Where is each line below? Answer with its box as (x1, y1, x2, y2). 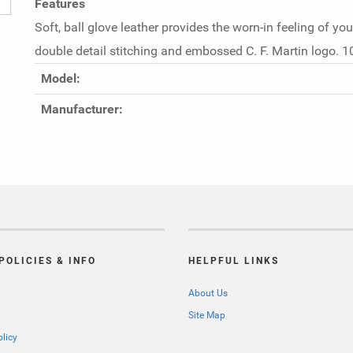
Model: (40, 71, 80, 87)
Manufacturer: (40, 102, 123, 117)
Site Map (188, 310, 225, 321)
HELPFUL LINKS (188, 255, 279, 267)
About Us (188, 288, 228, 299)
